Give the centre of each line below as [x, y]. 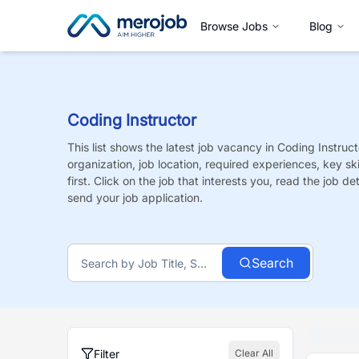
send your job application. [135, 198]
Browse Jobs [234, 26]
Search [273, 263]
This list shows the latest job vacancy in [172, 147]
